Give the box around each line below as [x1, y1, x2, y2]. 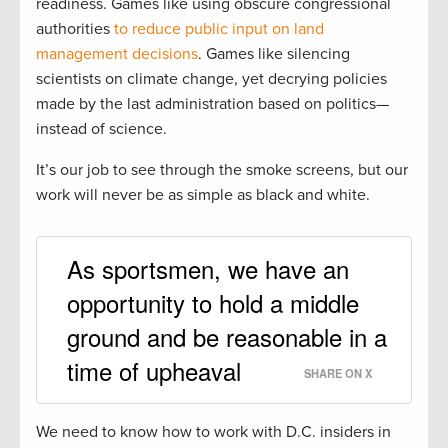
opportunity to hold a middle [67, 284, 359, 320]
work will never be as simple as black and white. [36, 184, 370, 205]
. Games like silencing [198, 43, 350, 64]
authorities [36, 18, 114, 39]
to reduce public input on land [114, 18, 324, 39]
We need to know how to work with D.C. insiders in [36, 421, 391, 442]
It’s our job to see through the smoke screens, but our [36, 159, 408, 180]
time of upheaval [67, 352, 241, 388]
